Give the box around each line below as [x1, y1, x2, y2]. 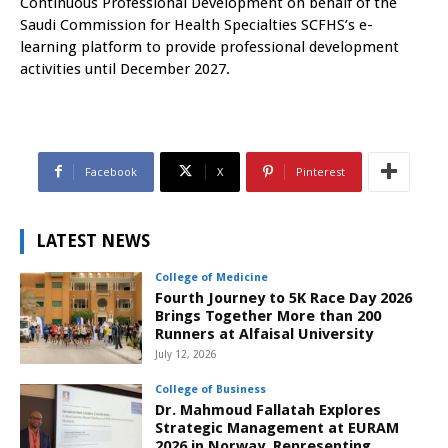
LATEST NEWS [36, 230, 150, 251]
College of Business [155, 382, 267, 396]
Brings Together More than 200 [155, 306, 382, 325]
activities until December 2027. [20, 59, 230, 78]
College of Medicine [155, 270, 269, 284]
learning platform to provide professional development [20, 37, 399, 56]
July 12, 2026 [155, 348, 218, 360]
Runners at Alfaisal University [155, 324, 374, 343]
